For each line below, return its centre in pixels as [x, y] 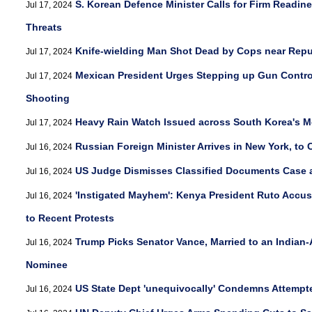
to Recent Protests [70, 218]
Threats [44, 27]
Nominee [47, 265]
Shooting [48, 98]
